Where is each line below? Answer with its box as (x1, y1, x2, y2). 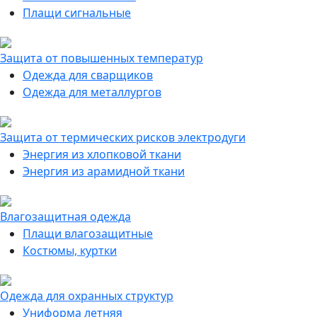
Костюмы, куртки (23, 243, 117, 258)
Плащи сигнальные (23, 5, 131, 21)
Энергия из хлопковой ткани (23, 146, 181, 162)
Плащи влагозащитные (23, 226, 153, 241)
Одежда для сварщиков (23, 67, 153, 83)
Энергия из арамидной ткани (23, 163, 185, 179)
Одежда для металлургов (23, 84, 161, 100)
